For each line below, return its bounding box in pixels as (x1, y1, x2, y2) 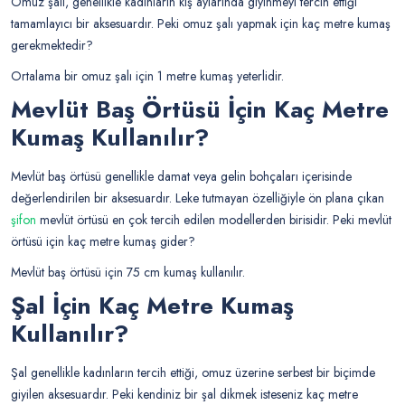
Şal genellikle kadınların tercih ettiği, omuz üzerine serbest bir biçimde (11, 363, 375, 382)
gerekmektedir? (11, 36, 93, 55)
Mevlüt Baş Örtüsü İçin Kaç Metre (11, 92, 389, 127)
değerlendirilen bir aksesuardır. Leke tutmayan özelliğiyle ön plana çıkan (11, 189, 384, 208)
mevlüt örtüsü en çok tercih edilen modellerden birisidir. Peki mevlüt (36, 211, 391, 230)
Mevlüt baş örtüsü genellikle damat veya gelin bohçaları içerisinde (11, 167, 352, 186)
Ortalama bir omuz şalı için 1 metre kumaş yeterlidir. (11, 67, 284, 86)
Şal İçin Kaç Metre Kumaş (11, 288, 294, 324)
